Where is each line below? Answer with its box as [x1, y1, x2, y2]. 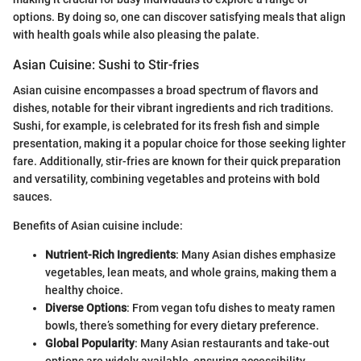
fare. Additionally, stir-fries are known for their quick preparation [13, 155, 341, 168]
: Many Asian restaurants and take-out [135, 337, 330, 351]
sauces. [13, 190, 52, 204]
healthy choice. [45, 284, 123, 297]
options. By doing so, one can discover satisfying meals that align [13, 10, 346, 23]
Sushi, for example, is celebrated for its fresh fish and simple [13, 119, 320, 133]
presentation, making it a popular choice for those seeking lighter [13, 137, 346, 151]
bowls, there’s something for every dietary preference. [45, 319, 319, 333]
